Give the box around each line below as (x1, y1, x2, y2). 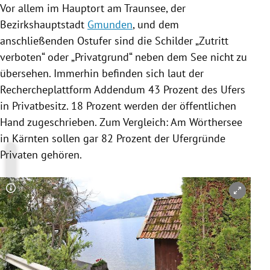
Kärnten (12, 131, 49, 146)
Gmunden (87, 17, 133, 32)
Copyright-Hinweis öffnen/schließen (10, 188, 185, 203)
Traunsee (124, 1, 166, 16)
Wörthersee (189, 115, 242, 130)
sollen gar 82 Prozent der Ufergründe (49, 131, 225, 146)
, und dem (133, 17, 179, 32)
